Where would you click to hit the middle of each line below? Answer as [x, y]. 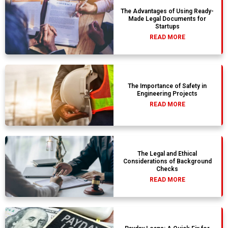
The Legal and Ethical [167, 153]
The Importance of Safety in [167, 86]
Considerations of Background [167, 161]
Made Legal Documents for [167, 19]
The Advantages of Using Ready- [167, 11]
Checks [167, 169]
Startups [167, 26]
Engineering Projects [167, 94]
